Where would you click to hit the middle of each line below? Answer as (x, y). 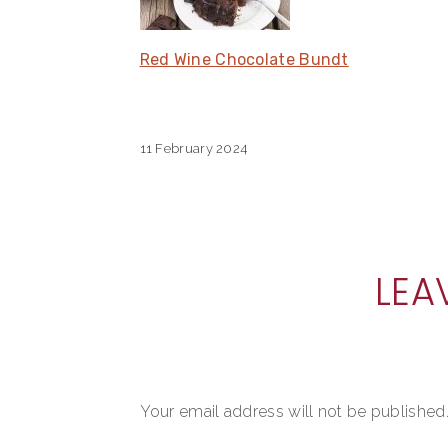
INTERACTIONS (228, 316)
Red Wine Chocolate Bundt (244, 60)
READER (185, 283)
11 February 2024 (193, 149)
